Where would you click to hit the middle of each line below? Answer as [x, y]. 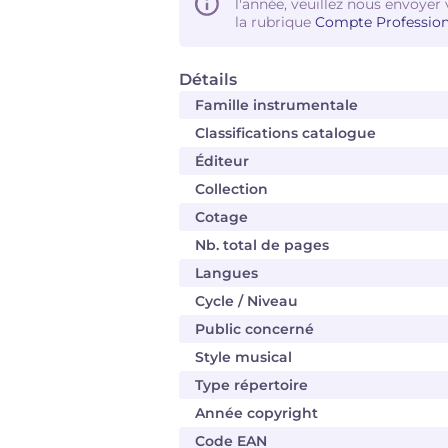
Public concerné [254, 329]
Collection [231, 189]
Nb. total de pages [262, 245]
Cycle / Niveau [246, 301]
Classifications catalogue [285, 133]
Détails [208, 79]
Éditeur [222, 161]
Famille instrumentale [276, 105]
